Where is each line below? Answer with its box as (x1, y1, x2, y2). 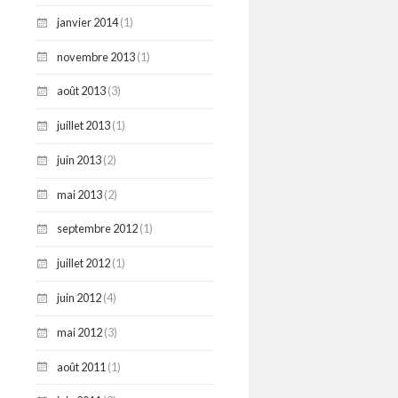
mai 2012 (57, 324, 102, 339)
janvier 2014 (57, 14, 118, 29)
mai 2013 (57, 187, 102, 202)
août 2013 (57, 84, 106, 99)
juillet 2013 (57, 118, 110, 133)
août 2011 (57, 359, 106, 374)
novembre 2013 (57, 49, 135, 64)
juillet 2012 (57, 256, 110, 271)
